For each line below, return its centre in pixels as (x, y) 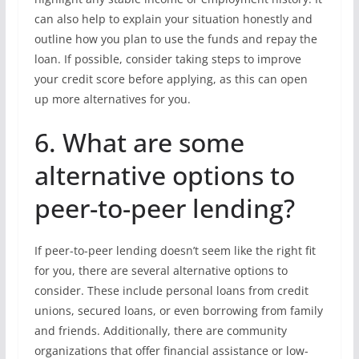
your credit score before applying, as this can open (171, 79)
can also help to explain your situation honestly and (173, 19)
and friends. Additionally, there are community (160, 331)
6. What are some (139, 142)
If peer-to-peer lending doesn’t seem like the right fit (175, 250)
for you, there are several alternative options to (161, 270)
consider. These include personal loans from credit (171, 290)
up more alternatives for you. (112, 99)
